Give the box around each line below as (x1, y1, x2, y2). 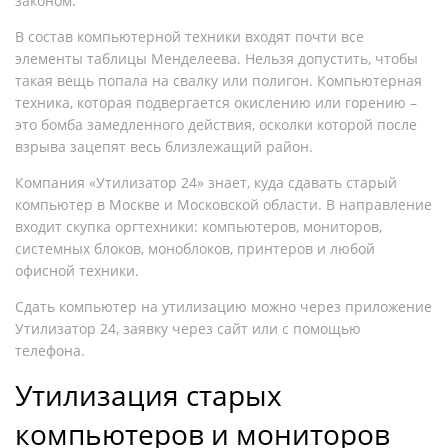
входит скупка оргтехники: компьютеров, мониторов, (15, 216, 382, 236)
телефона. (15, 340, 85, 360)
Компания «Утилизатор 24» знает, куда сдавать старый (15, 172, 397, 192)
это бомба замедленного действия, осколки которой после (15, 114, 417, 134)
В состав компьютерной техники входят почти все (15, 26, 364, 46)
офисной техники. (15, 260, 139, 280)
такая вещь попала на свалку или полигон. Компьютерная (15, 70, 422, 90)
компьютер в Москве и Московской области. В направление (15, 194, 432, 214)
